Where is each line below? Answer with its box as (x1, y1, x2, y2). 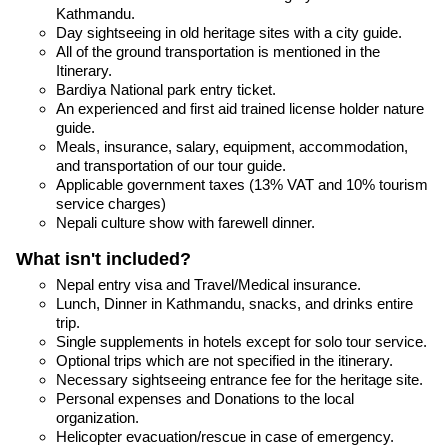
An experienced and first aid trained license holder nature (56, 99, 424, 117)
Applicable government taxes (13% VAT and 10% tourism (56, 175, 428, 193)
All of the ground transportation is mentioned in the (56, 42, 380, 60)
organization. (56, 408, 139, 426)
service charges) (56, 194, 166, 212)
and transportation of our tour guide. (56, 156, 286, 174)
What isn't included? (16, 248, 191, 269)
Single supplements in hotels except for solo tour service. (56, 332, 427, 350)
